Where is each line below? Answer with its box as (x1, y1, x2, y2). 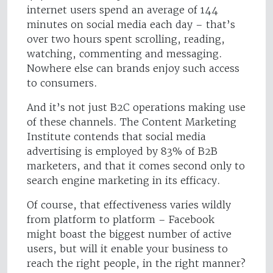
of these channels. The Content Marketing (27, 116, 236, 129)
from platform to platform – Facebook (27, 213, 214, 226)
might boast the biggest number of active (27, 228, 232, 241)
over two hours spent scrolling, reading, (27, 33, 225, 46)
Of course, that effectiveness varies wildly (27, 199, 231, 211)
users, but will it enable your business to (27, 243, 228, 255)
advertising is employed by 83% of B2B (27, 145, 218, 158)
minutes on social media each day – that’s (27, 18, 235, 31)
